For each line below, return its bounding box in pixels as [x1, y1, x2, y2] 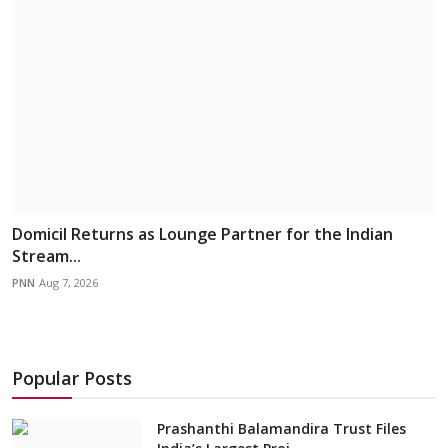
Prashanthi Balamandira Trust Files [157, 419, 406, 439]
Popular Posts [12, 366, 132, 391]
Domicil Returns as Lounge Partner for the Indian [12, 223, 393, 246]
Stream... [12, 245, 81, 268]
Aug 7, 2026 [39, 275, 98, 291]
